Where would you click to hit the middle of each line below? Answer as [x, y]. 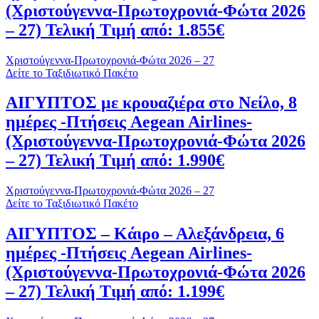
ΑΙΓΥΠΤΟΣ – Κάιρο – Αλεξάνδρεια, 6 [145, 234]
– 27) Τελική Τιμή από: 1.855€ [115, 30]
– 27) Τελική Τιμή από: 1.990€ [115, 161]
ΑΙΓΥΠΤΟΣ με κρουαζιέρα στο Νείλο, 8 [151, 103]
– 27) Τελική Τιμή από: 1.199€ [115, 292]
